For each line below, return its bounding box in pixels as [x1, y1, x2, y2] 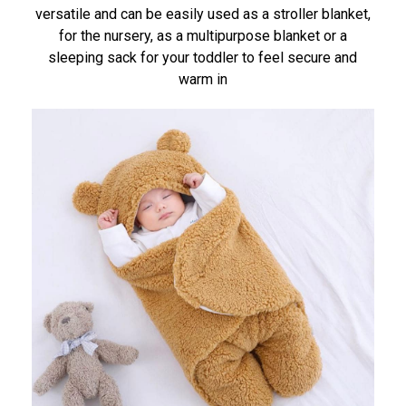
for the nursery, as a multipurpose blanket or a [58, 27, 347, 45]
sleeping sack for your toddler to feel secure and [48, 49, 358, 67]
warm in [178, 71, 227, 89]
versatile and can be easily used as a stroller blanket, [34, 5, 371, 24]
